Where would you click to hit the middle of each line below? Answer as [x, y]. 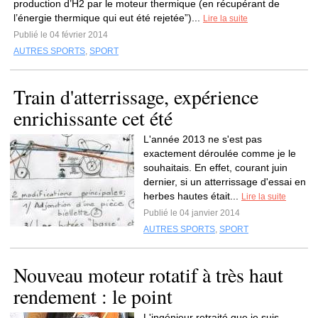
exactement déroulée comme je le [220, 153]
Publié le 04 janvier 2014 [192, 213]
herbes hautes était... [192, 196]
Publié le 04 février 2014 [61, 35]
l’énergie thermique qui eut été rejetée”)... [108, 18]
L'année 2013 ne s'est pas [203, 139]
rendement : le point [93, 296]
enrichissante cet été [93, 118]
